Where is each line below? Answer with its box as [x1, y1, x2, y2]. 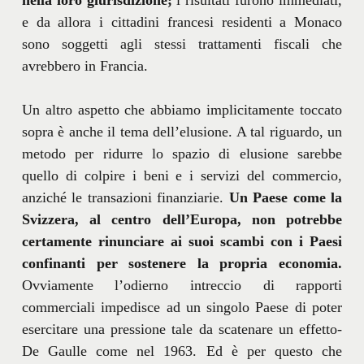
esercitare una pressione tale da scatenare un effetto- [21, 320, 343, 337]
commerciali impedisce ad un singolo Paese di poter [21, 298, 343, 315]
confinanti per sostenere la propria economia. [21, 254, 343, 271]
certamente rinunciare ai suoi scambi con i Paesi [21, 232, 343, 249]
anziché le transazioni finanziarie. [21, 188, 229, 206]
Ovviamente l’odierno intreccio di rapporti [21, 276, 343, 293]
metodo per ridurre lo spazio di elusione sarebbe [21, 145, 343, 162]
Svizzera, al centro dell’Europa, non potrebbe [21, 210, 343, 227]
